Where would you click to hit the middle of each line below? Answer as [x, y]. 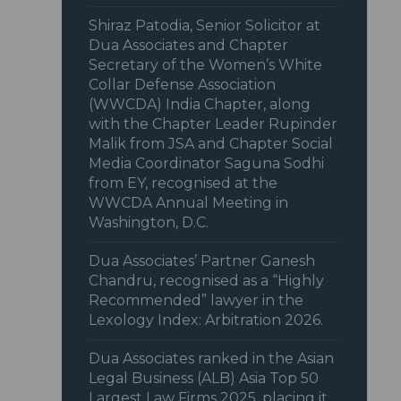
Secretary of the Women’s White [206, 65]
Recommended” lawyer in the [196, 301]
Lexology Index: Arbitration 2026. [206, 320]
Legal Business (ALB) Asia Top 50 [204, 379]
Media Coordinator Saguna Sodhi [207, 164]
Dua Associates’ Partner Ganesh [202, 261]
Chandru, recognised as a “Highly [207, 281]
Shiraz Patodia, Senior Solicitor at [205, 26]
